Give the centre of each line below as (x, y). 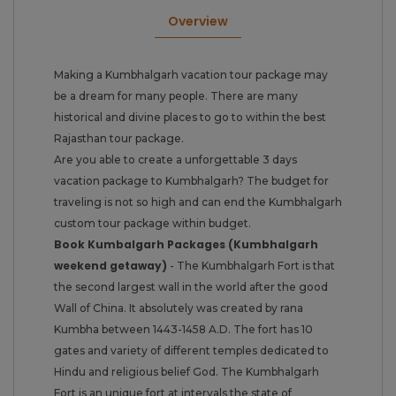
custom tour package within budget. (152, 223)
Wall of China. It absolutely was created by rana (179, 308)
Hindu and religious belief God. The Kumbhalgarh (187, 371)
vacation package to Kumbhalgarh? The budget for (191, 180)
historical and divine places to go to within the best (190, 117)
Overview (198, 21)
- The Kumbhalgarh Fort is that (251, 265)
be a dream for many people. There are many (176, 95)
